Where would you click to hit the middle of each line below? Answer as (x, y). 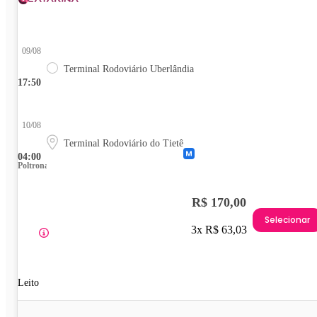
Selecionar (287, 220)
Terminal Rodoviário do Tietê (123, 143)
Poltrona (33, 165)
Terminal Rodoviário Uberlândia (129, 69)
